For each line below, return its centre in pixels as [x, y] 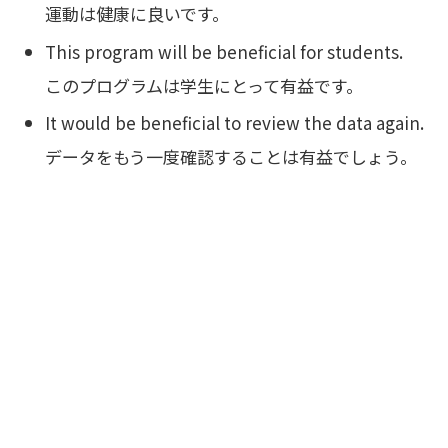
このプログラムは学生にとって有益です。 [204, 85]
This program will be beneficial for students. [224, 51]
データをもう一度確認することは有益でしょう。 [231, 157]
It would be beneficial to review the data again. [235, 123]
